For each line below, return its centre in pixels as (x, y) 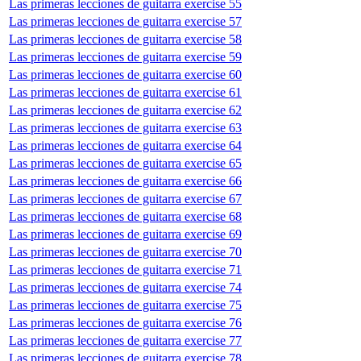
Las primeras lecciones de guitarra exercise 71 (125, 269)
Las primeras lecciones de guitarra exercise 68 (125, 216)
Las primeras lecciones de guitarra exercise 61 (125, 92)
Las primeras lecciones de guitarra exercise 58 (125, 39)
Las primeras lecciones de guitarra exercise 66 (125, 180)
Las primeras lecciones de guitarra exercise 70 (125, 251)
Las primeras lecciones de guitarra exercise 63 (125, 127)
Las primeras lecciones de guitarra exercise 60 (125, 74)
